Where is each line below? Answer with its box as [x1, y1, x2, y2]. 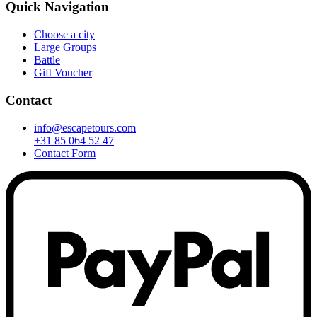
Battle [34, 54, 60, 67]
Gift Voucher [34, 67, 92, 79]
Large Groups [34, 41, 96, 54]
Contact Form [34, 146, 96, 159]
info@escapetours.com [34, 121, 136, 134]
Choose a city [34, 28, 95, 41]
